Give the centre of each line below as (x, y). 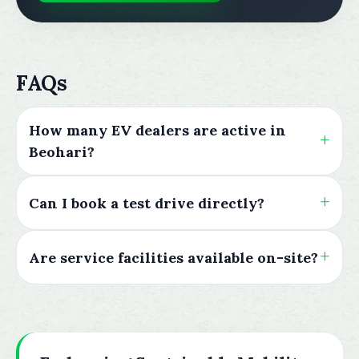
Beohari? (62, 152)
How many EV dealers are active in (157, 130)
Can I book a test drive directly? (147, 203)
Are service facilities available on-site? (173, 257)
